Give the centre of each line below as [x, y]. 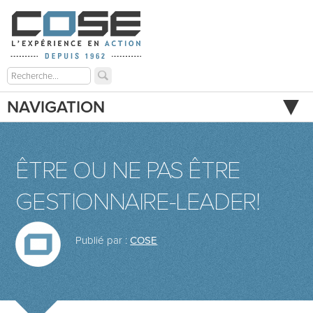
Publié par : [103, 240]
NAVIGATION [56, 107]
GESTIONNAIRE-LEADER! [138, 202]
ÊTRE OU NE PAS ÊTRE [128, 170]
